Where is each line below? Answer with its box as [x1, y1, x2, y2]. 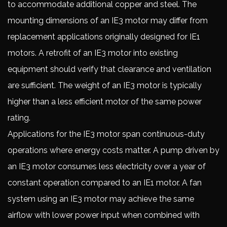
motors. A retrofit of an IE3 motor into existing [8, 48, 178, 58]
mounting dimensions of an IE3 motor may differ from [8, 16, 208, 25]
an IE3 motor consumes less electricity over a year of [8, 162, 206, 171]
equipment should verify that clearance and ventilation [8, 64, 211, 74]
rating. [8, 113, 30, 123]
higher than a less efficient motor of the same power [8, 97, 202, 106]
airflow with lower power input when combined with [8, 210, 200, 220]
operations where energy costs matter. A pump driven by [8, 145, 219, 155]
